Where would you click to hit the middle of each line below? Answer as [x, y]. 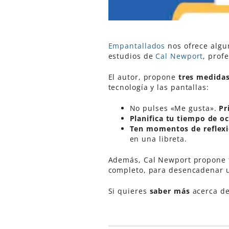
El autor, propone [143, 77]
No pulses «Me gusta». [174, 108]
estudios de [132, 56]
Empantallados [137, 46]
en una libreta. [158, 139]
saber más [170, 191]
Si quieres [129, 191]
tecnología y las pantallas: [158, 87]
